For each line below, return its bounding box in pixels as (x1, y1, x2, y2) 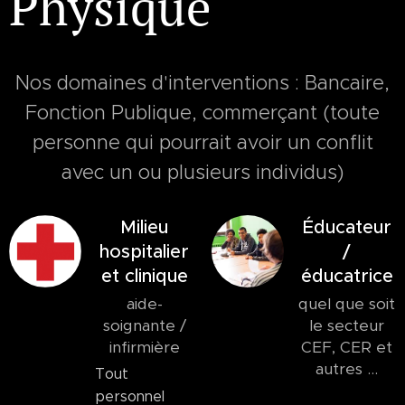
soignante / (102, 316, 186, 335)
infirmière (108, 337, 180, 357)
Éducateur (302, 216, 391, 239)
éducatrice (300, 265, 393, 287)
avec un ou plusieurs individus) (61, 160, 344, 184)
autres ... (316, 359, 378, 379)
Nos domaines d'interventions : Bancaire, (15, 71, 390, 95)
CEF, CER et (301, 337, 392, 357)
